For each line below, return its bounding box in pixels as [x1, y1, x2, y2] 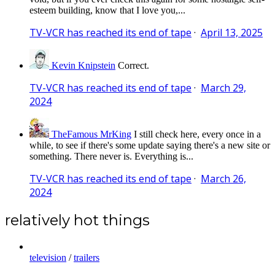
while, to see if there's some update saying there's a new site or [29, 139, 270, 150]
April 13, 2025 [201, 25, 263, 39]
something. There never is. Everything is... [29, 150, 193, 161]
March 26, [201, 171, 246, 185]
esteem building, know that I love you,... [29, 4, 185, 15]
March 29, [201, 80, 246, 95]
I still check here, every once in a [134, 128, 261, 139]
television [29, 252, 66, 263]
